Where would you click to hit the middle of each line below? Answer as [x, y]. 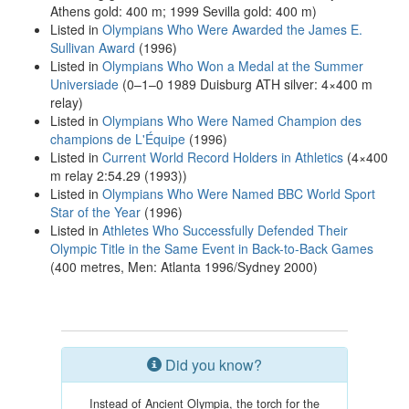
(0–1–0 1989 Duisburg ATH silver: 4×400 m [246, 84]
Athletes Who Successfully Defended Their [225, 230]
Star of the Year [95, 212]
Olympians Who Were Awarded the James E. [232, 29]
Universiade [84, 84]
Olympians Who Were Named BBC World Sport [239, 194]
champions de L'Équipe [118, 139]
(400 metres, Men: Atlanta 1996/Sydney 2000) [184, 267]
